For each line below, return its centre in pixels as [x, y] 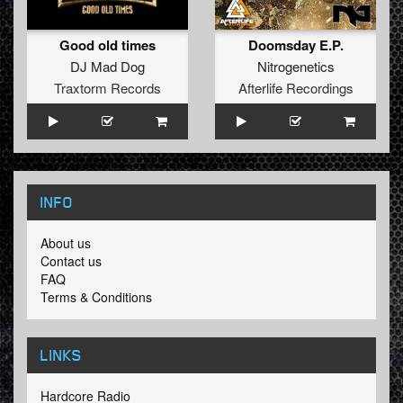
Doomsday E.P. [296, 45]
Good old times [107, 45]
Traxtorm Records [107, 88]
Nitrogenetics [296, 67]
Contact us [71, 261]
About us [66, 243]
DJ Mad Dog [107, 67]
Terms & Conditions [96, 297]
